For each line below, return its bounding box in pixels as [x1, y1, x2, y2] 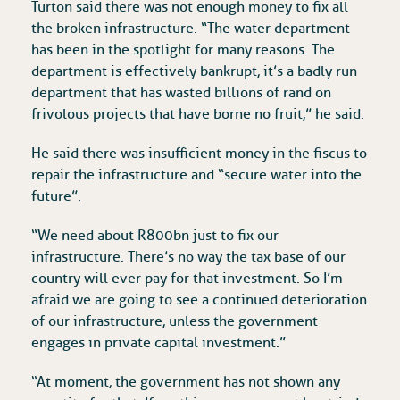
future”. [31, 187, 81, 206]
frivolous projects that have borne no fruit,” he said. [31, 105, 364, 124]
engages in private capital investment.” [31, 334, 286, 353]
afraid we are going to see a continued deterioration [31, 291, 367, 310]
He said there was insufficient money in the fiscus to [31, 145, 367, 163]
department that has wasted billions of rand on [31, 84, 331, 103]
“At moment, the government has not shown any [31, 373, 340, 392]
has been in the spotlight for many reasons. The [31, 41, 335, 60]
